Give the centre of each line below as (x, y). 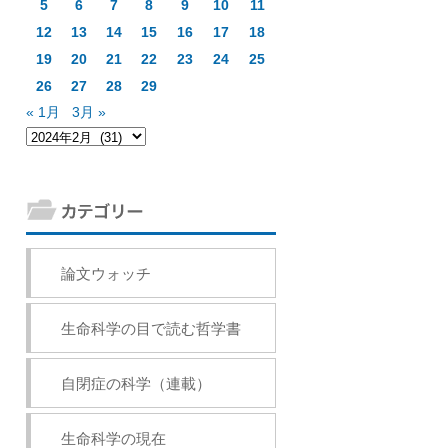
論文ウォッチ (106, 273)
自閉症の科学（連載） (136, 383)
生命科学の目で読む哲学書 (151, 328)
